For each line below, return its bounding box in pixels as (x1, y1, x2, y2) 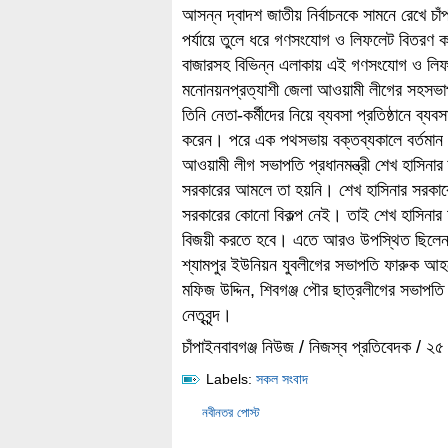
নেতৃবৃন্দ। (182, 305, 232, 325)
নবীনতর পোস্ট (202, 405, 260, 420)
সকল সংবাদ (256, 371, 308, 387)
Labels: (206, 371, 252, 387)
